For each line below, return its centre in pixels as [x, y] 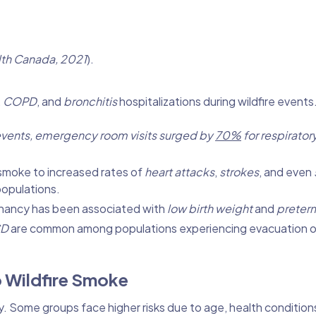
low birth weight [210, 208]
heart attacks [180, 171]
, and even [286, 171]
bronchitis [90, 101]
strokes [239, 171]
